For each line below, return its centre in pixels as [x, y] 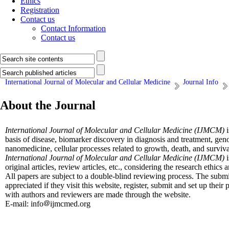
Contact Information [73, 28]
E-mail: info [24, 204]
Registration [40, 10]
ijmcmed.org [70, 204]
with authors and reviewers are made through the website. [98, 194]
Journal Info [201, 82]
